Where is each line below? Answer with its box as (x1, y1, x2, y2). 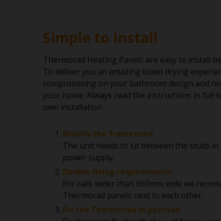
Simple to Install (43, 27, 158, 47)
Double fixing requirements (63, 166, 172, 178)
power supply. (63, 152, 114, 163)
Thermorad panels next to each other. (63, 190, 203, 201)
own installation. (43, 102, 104, 113)
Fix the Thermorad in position (63, 204, 180, 215)
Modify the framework (63, 128, 154, 140)
